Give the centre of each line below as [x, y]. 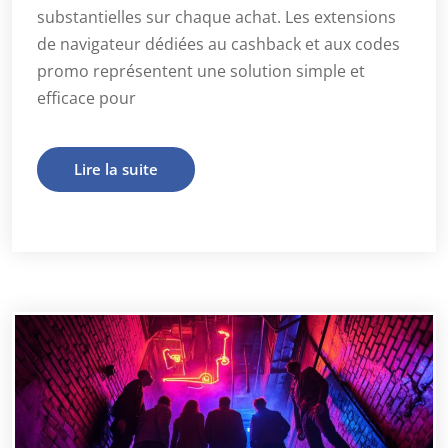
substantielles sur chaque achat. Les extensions [216, 16]
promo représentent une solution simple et [201, 70]
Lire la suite [116, 168]
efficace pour [86, 97]
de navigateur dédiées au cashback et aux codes [218, 43]
